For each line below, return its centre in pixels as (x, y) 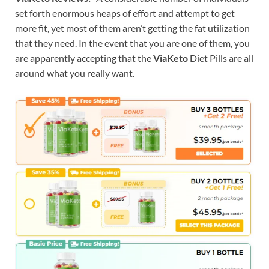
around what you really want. (75, 73)
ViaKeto (171, 58)
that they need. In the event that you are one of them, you (132, 43)
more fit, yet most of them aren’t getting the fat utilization (132, 28)
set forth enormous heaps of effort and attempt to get (125, 13)
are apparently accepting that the (84, 58)
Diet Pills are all (221, 58)
